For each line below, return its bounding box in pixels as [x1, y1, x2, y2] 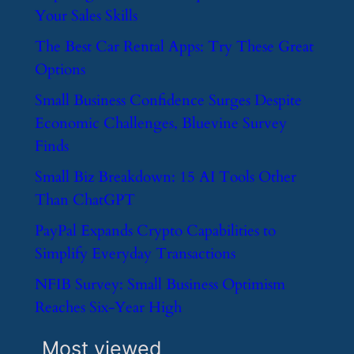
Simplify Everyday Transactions [34, 243, 235, 265]
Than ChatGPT [34, 190, 135, 211]
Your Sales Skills [34, 6, 137, 27]
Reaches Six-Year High [34, 297, 182, 318]
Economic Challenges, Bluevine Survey [34, 113, 287, 134]
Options [34, 59, 85, 81]
